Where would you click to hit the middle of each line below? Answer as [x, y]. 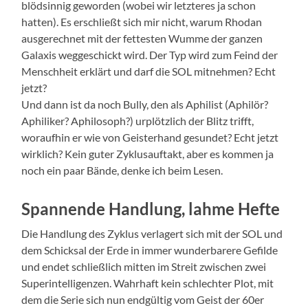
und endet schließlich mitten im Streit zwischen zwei [144, 267]
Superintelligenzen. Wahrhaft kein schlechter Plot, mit [148, 283]
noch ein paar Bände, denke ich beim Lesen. [122, 170]
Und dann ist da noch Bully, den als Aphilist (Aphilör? [145, 104]
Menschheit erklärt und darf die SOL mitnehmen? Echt [149, 71]
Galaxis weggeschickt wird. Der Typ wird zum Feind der [150, 55]
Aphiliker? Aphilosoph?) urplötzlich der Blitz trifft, [138, 121]
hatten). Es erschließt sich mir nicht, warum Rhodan [142, 22]
